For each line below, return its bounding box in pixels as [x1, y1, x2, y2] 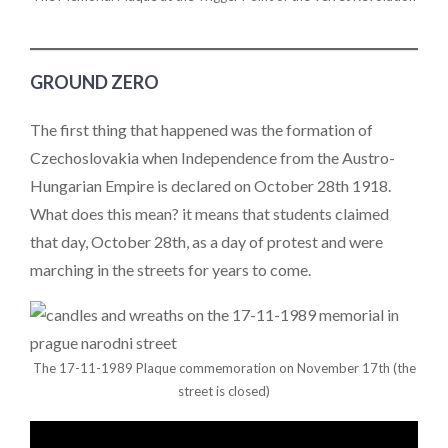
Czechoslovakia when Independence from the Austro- [30, 147, 395, 167]
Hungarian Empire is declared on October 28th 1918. [30, 175, 391, 195]
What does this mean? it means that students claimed [30, 203, 389, 223]
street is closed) [178, 383, 270, 400]
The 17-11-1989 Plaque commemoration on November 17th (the [32, 360, 416, 377]
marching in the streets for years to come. [30, 259, 311, 279]
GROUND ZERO [30, 70, 159, 93]
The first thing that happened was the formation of [30, 119, 373, 139]
